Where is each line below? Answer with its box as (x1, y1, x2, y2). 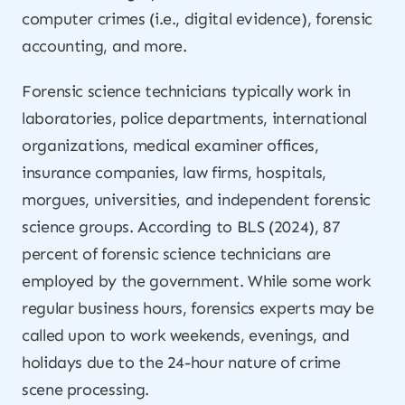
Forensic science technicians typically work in (22, 81, 351, 101)
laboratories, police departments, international (22, 108, 368, 128)
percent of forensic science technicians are (22, 244, 331, 264)
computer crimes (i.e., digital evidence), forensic (22, 9, 373, 29)
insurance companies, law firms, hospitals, (22, 163, 326, 183)
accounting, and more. (22, 36, 187, 56)
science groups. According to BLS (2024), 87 (22, 217, 341, 237)
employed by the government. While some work (22, 271, 372, 291)
